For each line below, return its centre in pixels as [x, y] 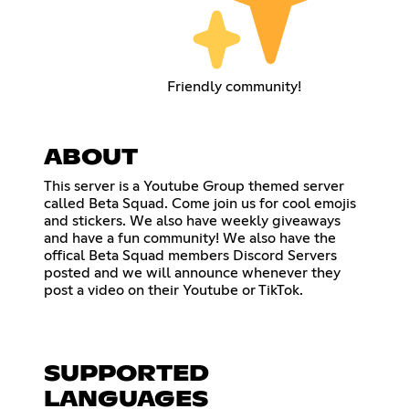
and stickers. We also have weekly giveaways [192, 220]
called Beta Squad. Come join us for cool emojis [200, 203]
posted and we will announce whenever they [192, 273]
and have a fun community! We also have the [190, 238]
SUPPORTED [126, 374]
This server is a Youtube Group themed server [194, 186]
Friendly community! [235, 86]
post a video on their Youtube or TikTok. [173, 290]
